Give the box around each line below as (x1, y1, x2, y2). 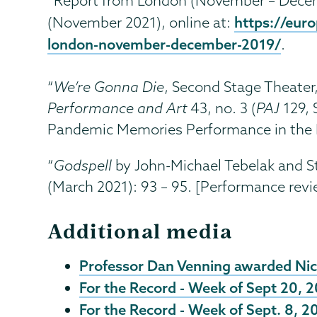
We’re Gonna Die (54, 77, 165, 96)
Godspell (54, 156, 113, 174)
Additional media (47, 219, 233, 243)
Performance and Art (47, 98, 188, 117)
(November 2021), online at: (47, 13, 235, 31)
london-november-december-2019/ (47, 34, 282, 53)
